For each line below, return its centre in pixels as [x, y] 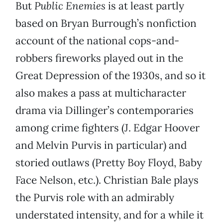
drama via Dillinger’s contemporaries [105, 111]
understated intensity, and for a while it [110, 215]
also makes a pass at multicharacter [101, 93]
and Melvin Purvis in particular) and [101, 145]
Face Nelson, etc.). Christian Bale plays [107, 180]
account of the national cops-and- [97, 41]
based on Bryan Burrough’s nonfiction [106, 23]
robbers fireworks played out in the [99, 58]
